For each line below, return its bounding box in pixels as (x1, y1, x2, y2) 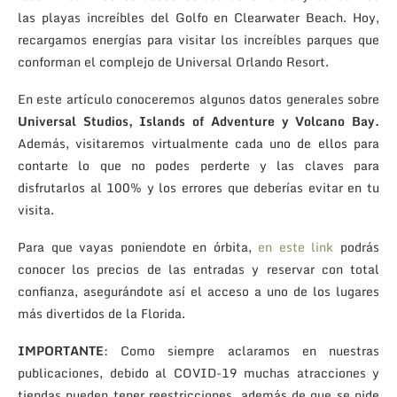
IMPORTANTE (18, 339, 104, 361)
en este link (258, 236, 334, 257)
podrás (333, 236, 380, 257)
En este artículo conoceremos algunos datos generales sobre (18, 88, 379, 109)
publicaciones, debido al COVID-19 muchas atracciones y (18, 362, 379, 383)
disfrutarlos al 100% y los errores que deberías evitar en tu (18, 176, 379, 198)
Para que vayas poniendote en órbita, (18, 236, 259, 257)
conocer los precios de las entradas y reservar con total (18, 258, 379, 279)
